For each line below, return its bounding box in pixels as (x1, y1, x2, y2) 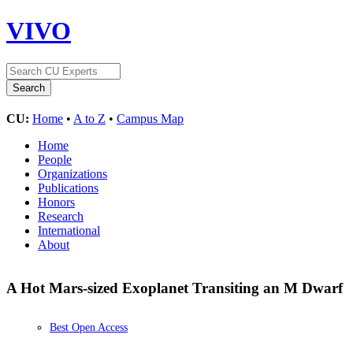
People (38, 152, 72, 166)
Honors (38, 195, 75, 209)
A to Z (73, 111, 106, 125)
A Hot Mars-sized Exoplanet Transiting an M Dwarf (6, 279, 347, 296)
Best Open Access (50, 321, 128, 334)
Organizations (38, 166, 107, 180)
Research (38, 209, 84, 223)
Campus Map (117, 111, 184, 125)
